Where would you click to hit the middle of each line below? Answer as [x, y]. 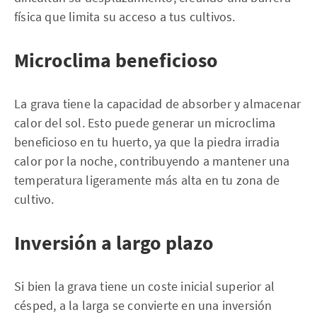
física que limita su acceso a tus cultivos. [125, 17]
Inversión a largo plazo [114, 243]
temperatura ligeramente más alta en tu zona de [147, 180]
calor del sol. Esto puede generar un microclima [145, 123]
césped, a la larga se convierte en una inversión [143, 305]
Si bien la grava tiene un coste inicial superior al [145, 286]
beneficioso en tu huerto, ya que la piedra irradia [147, 142]
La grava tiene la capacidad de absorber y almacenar [158, 104]
